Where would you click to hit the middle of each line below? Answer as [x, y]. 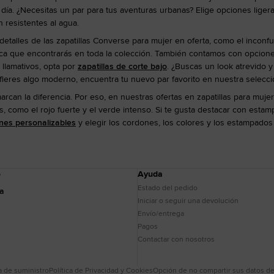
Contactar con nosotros [176, 239]
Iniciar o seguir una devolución [188, 200]
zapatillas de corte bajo [122, 66]
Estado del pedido [167, 187]
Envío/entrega [161, 213]
